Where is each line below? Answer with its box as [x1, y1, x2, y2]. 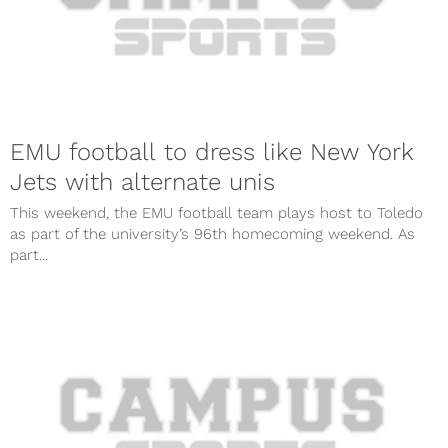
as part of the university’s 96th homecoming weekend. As [10, 225, 415, 244]
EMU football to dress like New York [10, 138, 414, 167]
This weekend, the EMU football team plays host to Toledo [10, 204, 423, 223]
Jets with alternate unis [10, 168, 275, 197]
